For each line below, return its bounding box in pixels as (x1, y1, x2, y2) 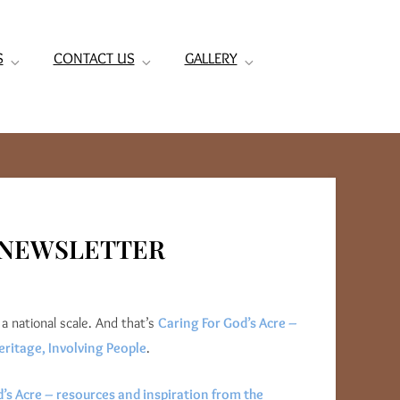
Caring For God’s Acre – (158, 314, 297, 332)
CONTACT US (53, 49, 135, 68)
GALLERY (184, 49, 237, 68)
